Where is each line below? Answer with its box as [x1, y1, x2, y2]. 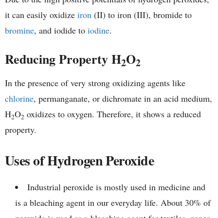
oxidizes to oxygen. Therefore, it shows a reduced [24, 108, 201, 120]
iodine [88, 24, 109, 36]
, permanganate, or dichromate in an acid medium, [34, 92, 212, 105]
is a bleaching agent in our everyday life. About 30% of [15, 197, 211, 209]
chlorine [5, 92, 34, 105]
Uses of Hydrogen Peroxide [5, 150, 154, 171]
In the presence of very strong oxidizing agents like [5, 77, 185, 89]
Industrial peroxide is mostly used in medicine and [27, 181, 205, 193]
